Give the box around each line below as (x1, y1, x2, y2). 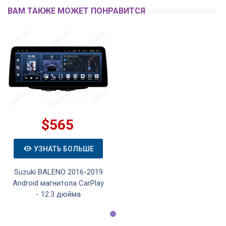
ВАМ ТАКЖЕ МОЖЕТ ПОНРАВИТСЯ (8, 6, 145, 16)
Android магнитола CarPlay (13, 179, 104, 188)
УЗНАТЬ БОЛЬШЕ (34, 144, 94, 153)
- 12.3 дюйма (36, 190, 81, 199)
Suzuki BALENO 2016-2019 (14, 167, 103, 177)
